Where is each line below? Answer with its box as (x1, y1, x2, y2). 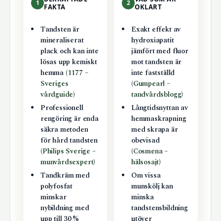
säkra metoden (40, 124, 88, 136)
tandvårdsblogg (131, 89, 182, 101)
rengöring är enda (40, 113, 99, 125)
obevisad (131, 135, 160, 147)
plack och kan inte (40, 46, 99, 57)
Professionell (40, 103, 83, 114)
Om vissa (131, 170, 161, 182)
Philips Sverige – (42, 146, 96, 157)
